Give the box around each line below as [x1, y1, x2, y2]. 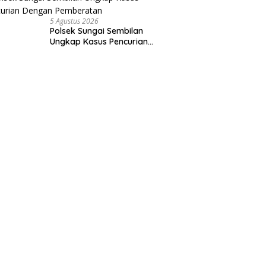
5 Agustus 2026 [50, 16, 99, 26]
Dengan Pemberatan [50, 47, 133, 58]
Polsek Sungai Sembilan [50, 26, 144, 36]
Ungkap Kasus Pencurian [50, 36, 148, 47]
